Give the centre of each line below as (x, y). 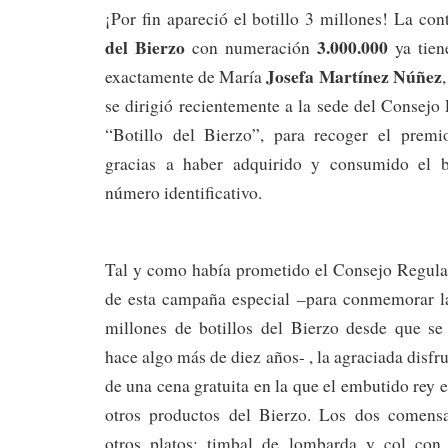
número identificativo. (183, 193)
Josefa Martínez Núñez (354, 76)
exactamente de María (186, 77)
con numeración (250, 48)
